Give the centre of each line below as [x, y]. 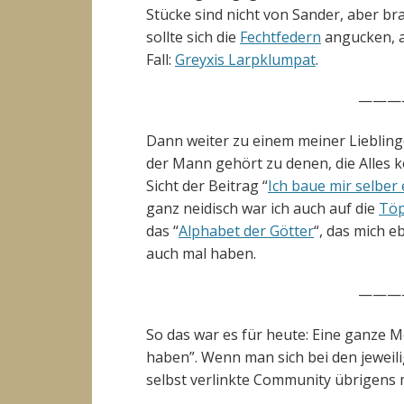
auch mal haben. [201, 253]
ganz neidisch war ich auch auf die [262, 208]
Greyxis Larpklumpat [245, 60]
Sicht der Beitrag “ [207, 186]
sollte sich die [193, 37]
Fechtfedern [280, 37]
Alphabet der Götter [246, 231]
